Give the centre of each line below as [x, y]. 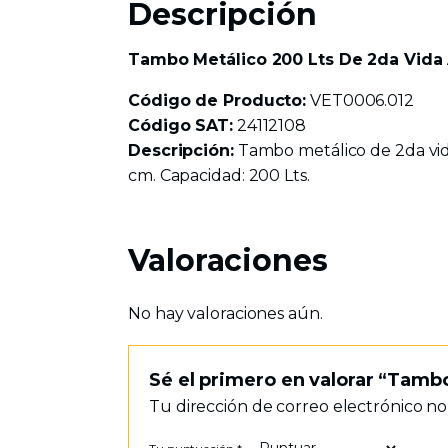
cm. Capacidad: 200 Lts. [219, 175]
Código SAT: [180, 125]
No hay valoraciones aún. [225, 313]
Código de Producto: [217, 100]
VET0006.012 [360, 100]
